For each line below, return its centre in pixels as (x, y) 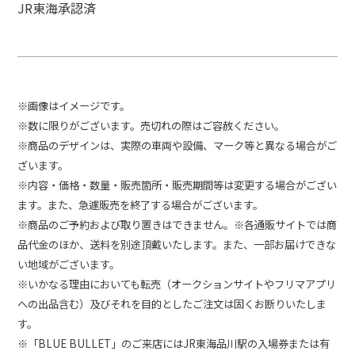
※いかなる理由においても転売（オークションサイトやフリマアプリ (177, 284)
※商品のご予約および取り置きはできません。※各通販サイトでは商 (177, 225)
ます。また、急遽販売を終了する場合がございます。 (141, 205)
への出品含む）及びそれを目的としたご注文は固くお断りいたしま (172, 304)
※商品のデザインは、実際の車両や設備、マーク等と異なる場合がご (177, 146)
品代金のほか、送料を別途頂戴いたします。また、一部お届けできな (177, 245)
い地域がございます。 (69, 265)
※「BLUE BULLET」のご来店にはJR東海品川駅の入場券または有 (174, 344)
